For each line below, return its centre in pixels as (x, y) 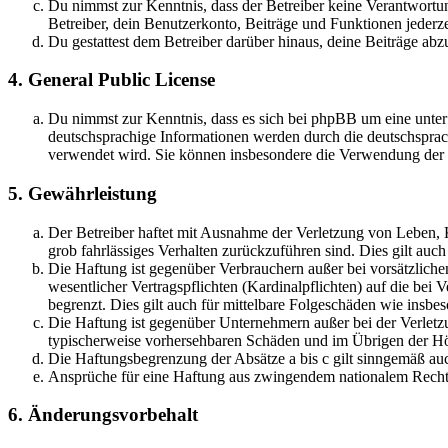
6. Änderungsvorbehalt (103, 415)
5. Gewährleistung (82, 193)
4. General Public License (111, 80)
